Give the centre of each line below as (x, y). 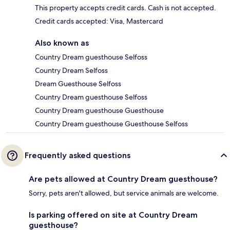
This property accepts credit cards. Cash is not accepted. (126, 8)
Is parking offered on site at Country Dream (113, 215)
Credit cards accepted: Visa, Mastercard (99, 21)
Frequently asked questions (78, 156)
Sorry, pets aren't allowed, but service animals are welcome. (124, 193)
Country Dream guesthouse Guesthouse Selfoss (111, 124)
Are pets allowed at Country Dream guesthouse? (123, 179)
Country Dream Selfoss (71, 71)
